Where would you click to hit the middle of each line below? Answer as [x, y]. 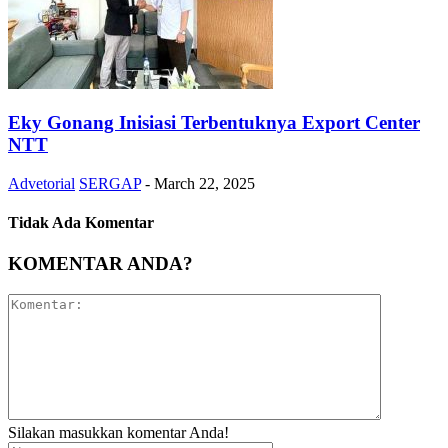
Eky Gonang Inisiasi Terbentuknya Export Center [214, 122]
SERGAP [110, 183]
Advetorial [41, 183]
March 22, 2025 [204, 183]
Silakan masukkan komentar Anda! [118, 432]
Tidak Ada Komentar [81, 222]
